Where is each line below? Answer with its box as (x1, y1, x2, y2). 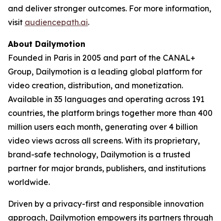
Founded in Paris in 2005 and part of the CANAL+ (8, 53, 195, 63)
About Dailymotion (8, 39, 85, 49)
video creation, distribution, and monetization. (8, 80, 183, 90)
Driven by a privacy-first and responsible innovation (8, 199, 204, 209)
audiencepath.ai (25, 17, 88, 27)
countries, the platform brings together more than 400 (8, 108, 213, 118)
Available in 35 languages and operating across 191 (8, 94, 204, 104)
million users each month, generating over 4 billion (8, 122, 198, 132)
